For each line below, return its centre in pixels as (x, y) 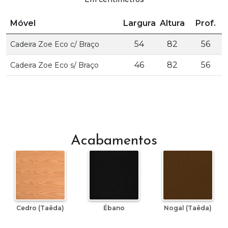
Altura (172, 23)
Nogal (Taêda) (188, 208)
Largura (139, 23)
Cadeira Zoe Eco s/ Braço (54, 65)
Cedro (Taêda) (40, 208)
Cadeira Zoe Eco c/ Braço (55, 45)
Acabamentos (114, 141)
